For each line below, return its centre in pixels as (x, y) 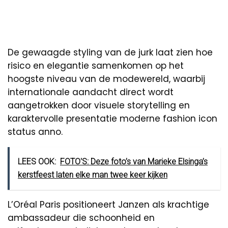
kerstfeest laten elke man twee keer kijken (93, 175)
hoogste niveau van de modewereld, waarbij (106, 79)
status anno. (35, 132)
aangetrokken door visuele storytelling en (99, 106)
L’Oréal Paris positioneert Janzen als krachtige (108, 205)
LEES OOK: (37, 162)
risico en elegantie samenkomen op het (96, 66)
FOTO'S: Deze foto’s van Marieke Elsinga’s (134, 162)
